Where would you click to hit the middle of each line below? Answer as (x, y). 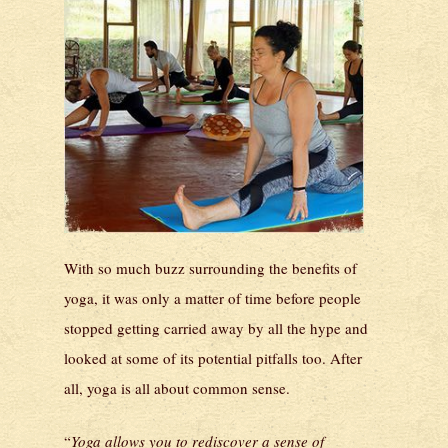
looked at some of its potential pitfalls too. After (213, 358)
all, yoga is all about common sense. (177, 388)
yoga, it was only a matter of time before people (212, 298)
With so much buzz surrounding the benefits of (210, 268)
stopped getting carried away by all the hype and (216, 328)
